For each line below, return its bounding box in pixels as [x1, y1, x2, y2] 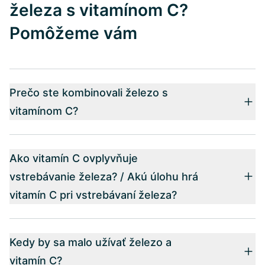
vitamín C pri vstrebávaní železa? [9, 188, 177, 201]
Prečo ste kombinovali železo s [9, 86, 168, 99]
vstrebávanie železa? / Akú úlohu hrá [9, 170, 198, 183]
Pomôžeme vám [9, 22, 137, 43]
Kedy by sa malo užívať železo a [9, 235, 172, 248]
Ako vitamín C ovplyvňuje [9, 151, 138, 164]
